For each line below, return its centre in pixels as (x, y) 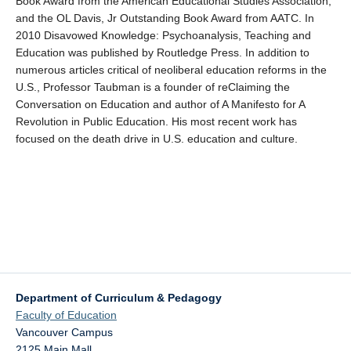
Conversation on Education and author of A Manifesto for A (160, 104)
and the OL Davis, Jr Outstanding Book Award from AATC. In (165, 18)
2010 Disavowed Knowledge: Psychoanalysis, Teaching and (163, 35)
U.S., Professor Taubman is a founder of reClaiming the (153, 87)
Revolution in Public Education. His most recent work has (156, 121)
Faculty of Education (66, 315)
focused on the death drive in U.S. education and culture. (157, 138)
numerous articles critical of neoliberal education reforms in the (171, 69)
